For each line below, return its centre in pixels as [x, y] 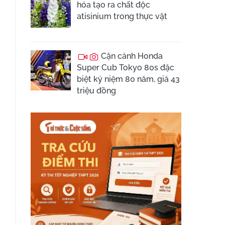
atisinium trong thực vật [122, 16]
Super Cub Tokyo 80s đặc [126, 68]
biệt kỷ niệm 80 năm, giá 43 [128, 79]
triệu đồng [96, 91]
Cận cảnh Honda [131, 56]
